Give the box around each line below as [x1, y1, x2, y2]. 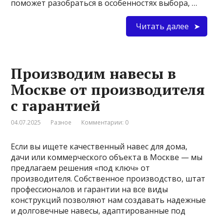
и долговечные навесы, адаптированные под [11, 205, 186, 216]
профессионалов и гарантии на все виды [11, 183, 168, 195]
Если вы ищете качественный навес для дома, [11, 141, 188, 152]
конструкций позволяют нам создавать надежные [11, 194, 206, 205]
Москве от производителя [11, 79, 205, 99]
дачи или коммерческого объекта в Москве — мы [11, 151, 203, 163]
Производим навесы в [11, 63, 177, 83]
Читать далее [135, 20, 189, 32]
